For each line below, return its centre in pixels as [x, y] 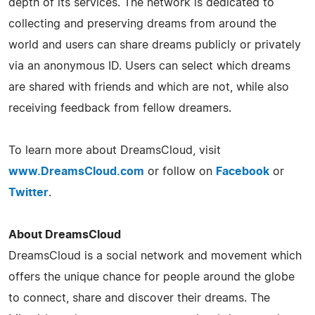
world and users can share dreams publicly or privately [155, 45]
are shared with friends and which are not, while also [149, 87]
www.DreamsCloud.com [76, 171]
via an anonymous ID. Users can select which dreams [149, 66]
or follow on [180, 171]
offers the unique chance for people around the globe [152, 277]
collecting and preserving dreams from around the [142, 24]
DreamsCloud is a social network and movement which [155, 256]
